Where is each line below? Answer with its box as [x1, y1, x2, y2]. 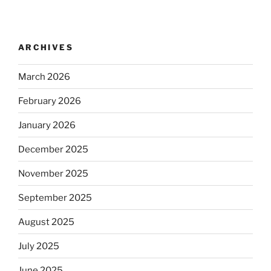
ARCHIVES [18, 42, 73, 52]
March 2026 [18, 71, 70, 82]
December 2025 [18, 143, 88, 155]
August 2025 [18, 216, 74, 227]
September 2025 [18, 192, 92, 203]
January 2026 [18, 119, 76, 131]
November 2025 [18, 168, 88, 179]
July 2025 [18, 240, 59, 252]
